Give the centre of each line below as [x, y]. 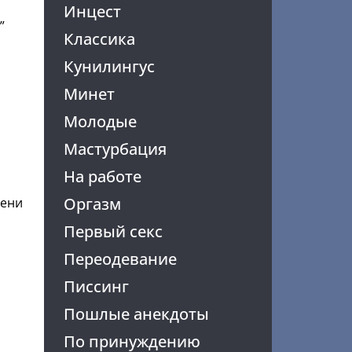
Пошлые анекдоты [136, 314]
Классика [99, 39]
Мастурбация [115, 149]
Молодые [100, 121]
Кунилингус [109, 66]
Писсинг [96, 286]
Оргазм [92, 204]
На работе [102, 176]
